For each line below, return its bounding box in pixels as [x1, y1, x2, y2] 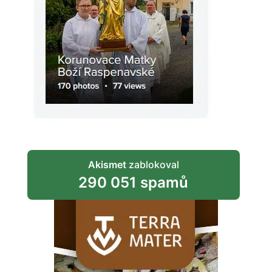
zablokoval [126, 158, 179, 171]
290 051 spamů [78, 173, 189, 191]
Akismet [87, 158, 126, 171]
